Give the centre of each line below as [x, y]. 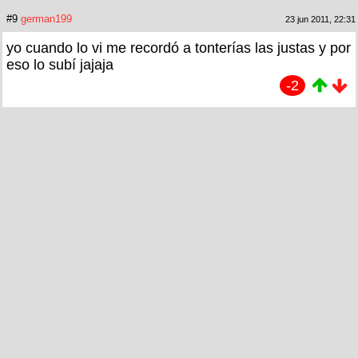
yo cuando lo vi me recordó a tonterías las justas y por [179, 48]
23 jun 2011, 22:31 [320, 19]
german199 [46, 18]
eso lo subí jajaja [60, 64]
